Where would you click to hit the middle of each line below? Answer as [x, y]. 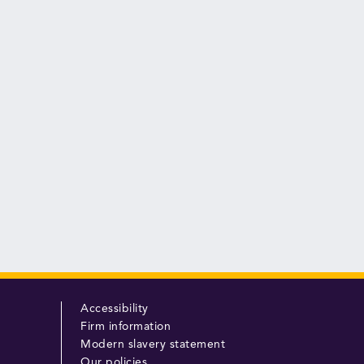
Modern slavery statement [153, 345]
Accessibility [115, 309]
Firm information [126, 327]
